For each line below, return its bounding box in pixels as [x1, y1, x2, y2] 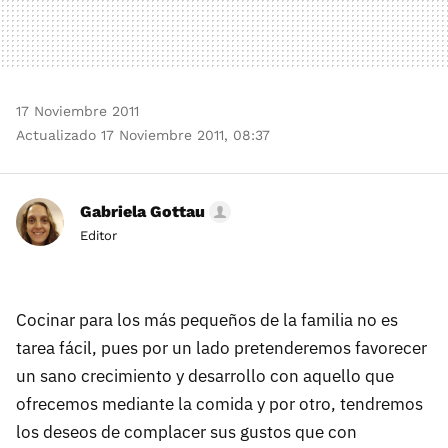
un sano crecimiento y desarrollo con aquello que [16, 364, 394, 387]
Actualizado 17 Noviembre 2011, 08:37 [16, 126, 270, 143]
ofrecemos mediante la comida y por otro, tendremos [16, 392, 423, 415]
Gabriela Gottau [80, 201, 205, 221]
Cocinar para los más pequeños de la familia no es [16, 308, 398, 331]
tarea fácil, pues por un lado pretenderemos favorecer [16, 336, 427, 359]
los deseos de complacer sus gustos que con [16, 420, 357, 443]
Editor [80, 227, 117, 243]
